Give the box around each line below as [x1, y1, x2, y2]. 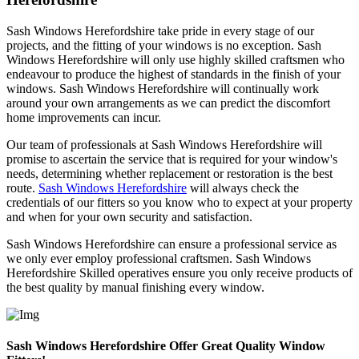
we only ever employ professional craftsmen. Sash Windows [6, 252, 311, 266]
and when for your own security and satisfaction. [6, 210, 252, 224]
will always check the [187, 181, 299, 196]
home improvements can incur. [6, 111, 161, 125]
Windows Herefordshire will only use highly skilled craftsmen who [6, 53, 345, 67]
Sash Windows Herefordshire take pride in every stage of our [6, 24, 314, 38]
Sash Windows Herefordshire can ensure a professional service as [6, 237, 337, 252]
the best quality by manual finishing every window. [6, 280, 264, 295]
